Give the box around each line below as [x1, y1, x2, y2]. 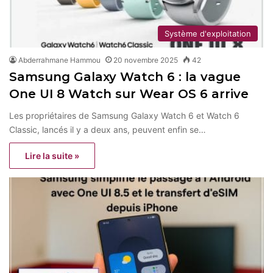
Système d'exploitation [165, 29, 251, 39]
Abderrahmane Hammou [18, 55, 101, 65]
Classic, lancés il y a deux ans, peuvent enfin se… [9, 124, 206, 135]
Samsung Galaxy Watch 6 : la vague [9, 69, 241, 85]
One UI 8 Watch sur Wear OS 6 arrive [9, 87, 252, 102]
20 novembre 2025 [113, 55, 178, 65]
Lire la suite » [25, 151, 79, 161]
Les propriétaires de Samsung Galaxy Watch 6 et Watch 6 [9, 110, 239, 121]
